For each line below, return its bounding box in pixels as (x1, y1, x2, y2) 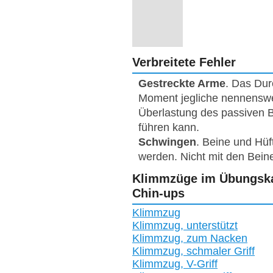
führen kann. (138, 121, 199, 133)
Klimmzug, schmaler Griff (132, 245, 255, 258)
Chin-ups (132, 185, 185, 200)
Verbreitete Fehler (132, 55, 236, 69)
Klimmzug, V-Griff (132, 258, 218, 271)
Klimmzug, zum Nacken (132, 232, 247, 245)
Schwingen (138, 135, 196, 148)
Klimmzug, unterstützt (132, 219, 238, 232)
